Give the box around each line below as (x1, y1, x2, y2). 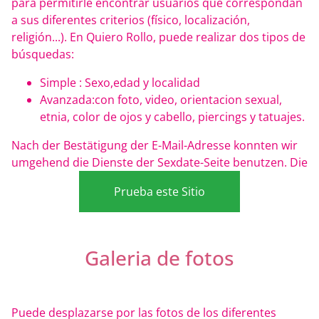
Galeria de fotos (85, 244, 234, 272)
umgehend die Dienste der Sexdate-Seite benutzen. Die (11, 155, 308, 171)
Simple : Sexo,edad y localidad (40, 75, 200, 91)
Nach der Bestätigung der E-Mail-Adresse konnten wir (11, 137, 298, 154)
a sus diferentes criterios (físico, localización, (11, 12, 250, 28)
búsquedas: (11, 46, 74, 63)
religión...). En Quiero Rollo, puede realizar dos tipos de (11, 29, 305, 46)
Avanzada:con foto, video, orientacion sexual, (40, 92, 282, 108)
